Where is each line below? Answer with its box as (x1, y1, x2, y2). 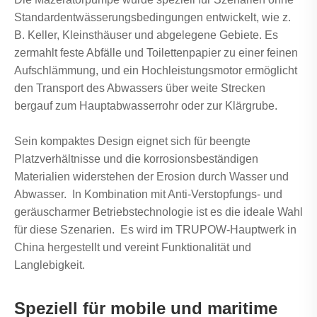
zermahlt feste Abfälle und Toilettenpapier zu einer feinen (14, 46, 298, 59)
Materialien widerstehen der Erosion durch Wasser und (14, 170, 289, 183)
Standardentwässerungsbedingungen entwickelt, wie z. (14, 11, 291, 23)
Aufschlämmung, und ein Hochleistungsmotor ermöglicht (14, 64, 297, 76)
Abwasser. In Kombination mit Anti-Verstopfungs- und (14, 188, 282, 200)
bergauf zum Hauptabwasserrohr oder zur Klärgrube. (14, 99, 277, 112)
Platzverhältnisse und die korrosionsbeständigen (14, 152, 258, 165)
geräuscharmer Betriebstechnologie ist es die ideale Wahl (14, 205, 303, 218)
